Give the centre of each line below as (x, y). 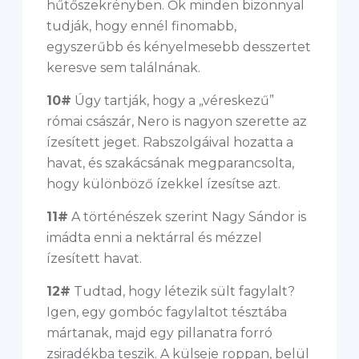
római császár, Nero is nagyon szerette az (177, 121)
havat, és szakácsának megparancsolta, (170, 163)
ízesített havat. (94, 258)
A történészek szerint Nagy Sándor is (187, 217)
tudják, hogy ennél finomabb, (141, 26)
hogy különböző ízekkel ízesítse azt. (163, 184)
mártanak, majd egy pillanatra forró (159, 333)
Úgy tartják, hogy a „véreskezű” (173, 101)
